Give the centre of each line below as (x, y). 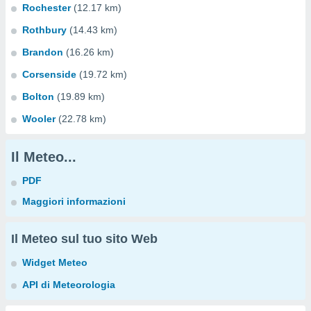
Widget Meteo (55, 262)
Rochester (47, 8)
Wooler (39, 119)
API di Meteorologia (69, 285)
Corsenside (49, 74)
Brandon (43, 52)
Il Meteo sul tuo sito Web (84, 239)
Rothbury (44, 30)
